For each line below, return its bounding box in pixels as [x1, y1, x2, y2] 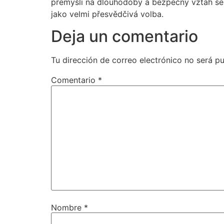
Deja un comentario [51, 26, 198, 46]
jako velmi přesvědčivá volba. [51, 8, 163, 19]
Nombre [51, 202, 84, 212]
